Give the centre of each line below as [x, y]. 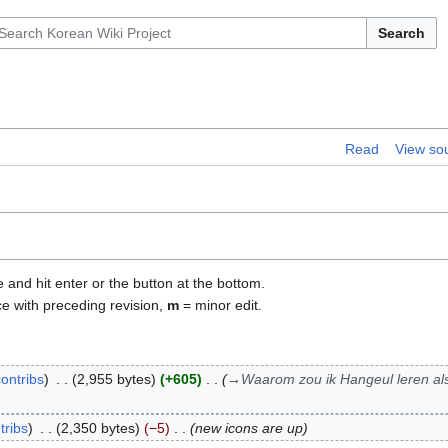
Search [401, 33]
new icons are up [248, 427]
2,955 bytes [113, 379]
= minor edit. [220, 305]
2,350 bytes [97, 427]
